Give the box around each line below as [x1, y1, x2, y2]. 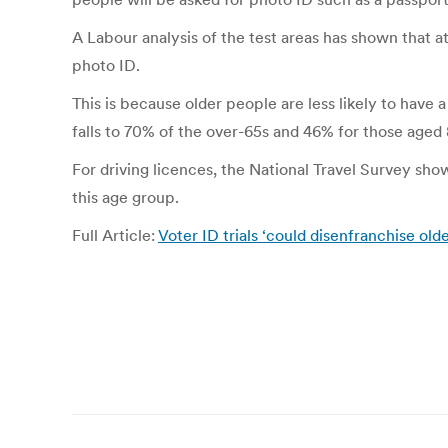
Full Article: [72, 225, 158, 245]
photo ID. [72, 55, 140, 75]
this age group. [72, 187, 179, 207]
